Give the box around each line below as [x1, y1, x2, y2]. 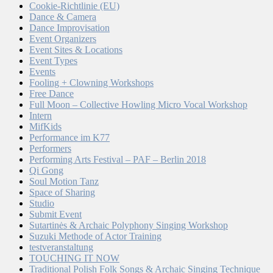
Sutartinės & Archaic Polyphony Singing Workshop [29, 220, 228, 230]
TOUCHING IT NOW [29, 253, 119, 263]
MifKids [29, 121, 62, 132]
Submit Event [29, 209, 82, 219]
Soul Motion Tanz [29, 176, 99, 186]
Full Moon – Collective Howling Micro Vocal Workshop [29, 99, 247, 110]
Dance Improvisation [29, 23, 110, 33]
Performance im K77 [29, 132, 110, 143]
